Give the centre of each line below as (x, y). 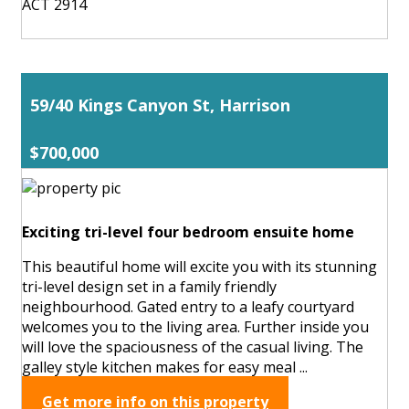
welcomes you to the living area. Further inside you (195, 326)
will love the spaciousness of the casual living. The (193, 346)
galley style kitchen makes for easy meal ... (165, 367)
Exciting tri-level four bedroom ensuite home (188, 231)
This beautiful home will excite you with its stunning (199, 266)
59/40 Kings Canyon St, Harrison (160, 105)
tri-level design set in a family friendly (149, 286)
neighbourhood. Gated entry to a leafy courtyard (188, 306)
